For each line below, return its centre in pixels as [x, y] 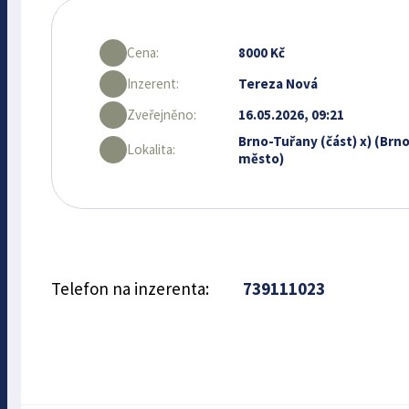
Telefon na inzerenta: [131, 288]
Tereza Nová [278, 84]
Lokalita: [151, 150]
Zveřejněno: [161, 115]
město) [262, 158]
